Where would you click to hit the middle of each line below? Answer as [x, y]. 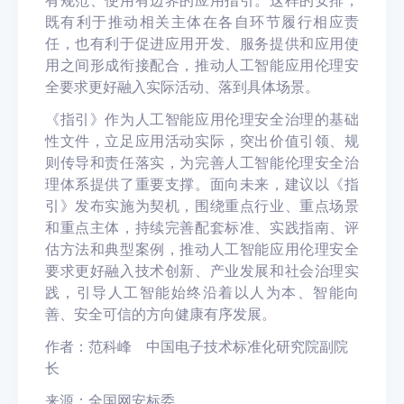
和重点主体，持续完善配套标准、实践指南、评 [202, 227]
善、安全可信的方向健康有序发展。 [161, 314]
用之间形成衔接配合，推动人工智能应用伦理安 [202, 65]
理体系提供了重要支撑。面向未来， [165, 184]
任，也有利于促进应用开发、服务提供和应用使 [202, 43]
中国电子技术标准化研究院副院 [247, 346]
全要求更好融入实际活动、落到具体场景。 [182, 87]
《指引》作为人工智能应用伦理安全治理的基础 [202, 119]
